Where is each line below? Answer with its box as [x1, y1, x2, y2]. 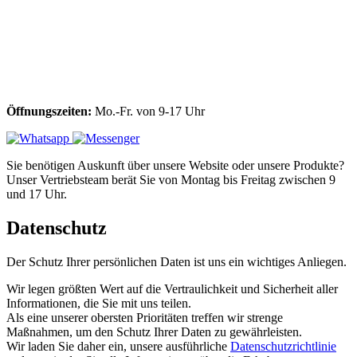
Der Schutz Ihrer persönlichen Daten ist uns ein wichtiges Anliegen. [6, 254, 347, 269]
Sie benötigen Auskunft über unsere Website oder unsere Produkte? [6, 158, 344, 172]
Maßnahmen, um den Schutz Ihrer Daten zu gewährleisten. [6, 324, 302, 339]
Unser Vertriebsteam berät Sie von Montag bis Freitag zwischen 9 [6, 172, 335, 186]
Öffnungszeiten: [6, 104, 92, 118]
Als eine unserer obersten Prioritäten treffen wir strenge [6, 310, 283, 324]
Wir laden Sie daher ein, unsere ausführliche [6, 339, 230, 353]
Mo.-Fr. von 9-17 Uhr [92, 104, 205, 118]
